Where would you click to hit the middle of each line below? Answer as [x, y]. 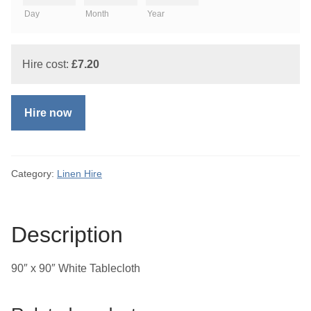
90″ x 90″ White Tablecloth [76, 268]
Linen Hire [79, 173]
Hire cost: [47, 65]
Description [67, 234]
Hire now [48, 113]
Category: [34, 173]
